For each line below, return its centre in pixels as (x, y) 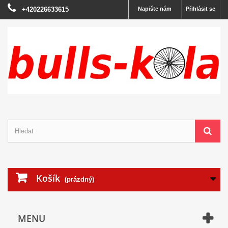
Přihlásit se (201, 9)
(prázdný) (79, 180)
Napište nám (155, 9)
